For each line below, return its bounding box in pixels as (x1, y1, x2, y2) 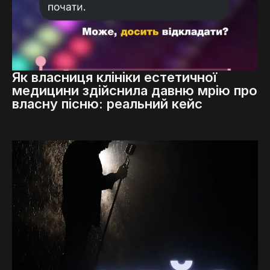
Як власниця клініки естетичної (12, 69, 217, 85)
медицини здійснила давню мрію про (12, 82, 257, 98)
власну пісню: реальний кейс (12, 95, 202, 111)
